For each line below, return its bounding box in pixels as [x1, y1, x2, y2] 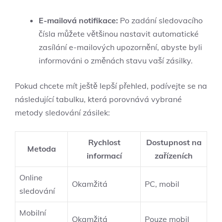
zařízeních [155, 150, 193, 161]
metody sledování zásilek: [15, 107, 110, 117]
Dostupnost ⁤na [146, 137, 202, 147]
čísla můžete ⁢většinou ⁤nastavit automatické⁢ [39, 28, 199, 39]
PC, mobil [145, 178, 179, 189]
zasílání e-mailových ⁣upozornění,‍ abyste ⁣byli [39, 42, 202, 52]
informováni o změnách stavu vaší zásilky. [39, 55, 193, 65]
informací [86, 150, 122, 161]
